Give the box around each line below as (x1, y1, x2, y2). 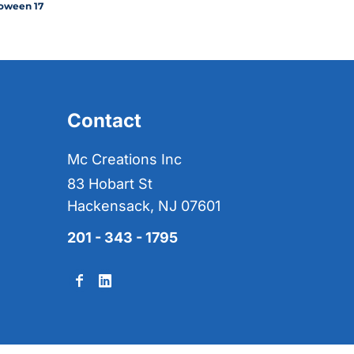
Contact (67, 109, 141, 133)
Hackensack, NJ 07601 (67, 198, 220, 215)
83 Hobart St (67, 175, 153, 193)
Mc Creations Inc (67, 151, 182, 168)
